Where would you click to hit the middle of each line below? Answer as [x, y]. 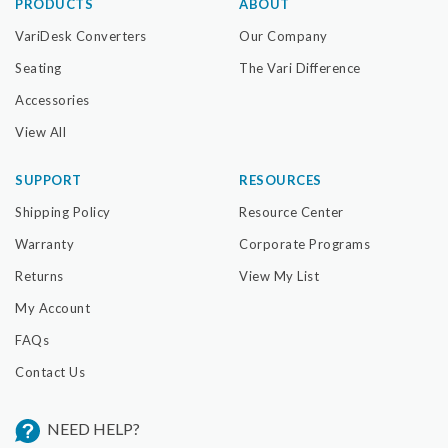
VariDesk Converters [81, 36]
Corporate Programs [304, 244]
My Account [52, 308]
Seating [38, 68]
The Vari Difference [300, 68]
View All [40, 132]
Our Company [283, 36]
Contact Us [50, 372]
